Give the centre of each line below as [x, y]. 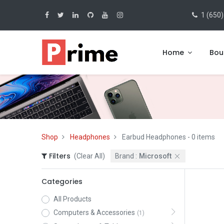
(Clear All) [89, 156]
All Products [72, 199]
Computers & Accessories [94, 213]
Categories [62, 181]
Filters [58, 156]
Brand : [126, 156]
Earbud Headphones [154, 137]
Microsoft [155, 156]
